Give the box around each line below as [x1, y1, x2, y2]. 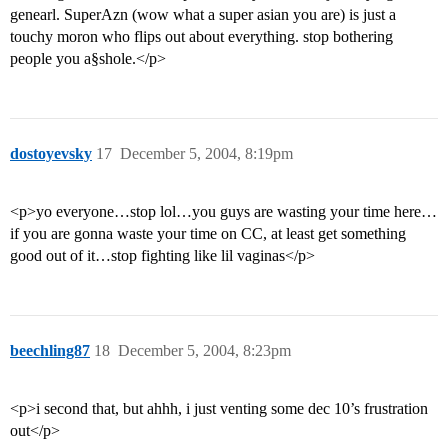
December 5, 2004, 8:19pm [120, 145, 293, 163]
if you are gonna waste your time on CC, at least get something [10, 225, 406, 243]
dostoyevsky [10, 145, 92, 163]
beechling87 [10, 342, 90, 360]
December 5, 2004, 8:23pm [118, 342, 291, 360]
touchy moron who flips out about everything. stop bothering [10, 28, 393, 46]
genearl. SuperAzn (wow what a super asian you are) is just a [10, 6, 396, 24]
